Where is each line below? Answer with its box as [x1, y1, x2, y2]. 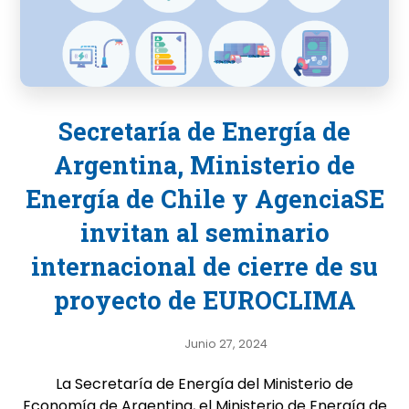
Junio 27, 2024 [184, 335, 267, 351]
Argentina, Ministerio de [54, 149, 355, 181]
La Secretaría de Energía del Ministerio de [56, 373, 353, 394]
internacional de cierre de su [31, 250, 378, 282]
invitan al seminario [79, 216, 330, 248]
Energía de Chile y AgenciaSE [25, 183, 384, 215]
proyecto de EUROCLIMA [53, 284, 356, 316]
